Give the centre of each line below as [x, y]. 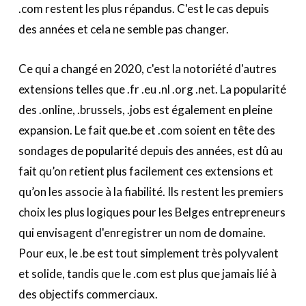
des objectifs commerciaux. [88, 294]
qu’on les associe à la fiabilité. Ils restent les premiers [151, 191]
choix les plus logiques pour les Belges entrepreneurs [152, 212]
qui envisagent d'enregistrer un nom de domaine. [142, 232]
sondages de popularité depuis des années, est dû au [150, 150]
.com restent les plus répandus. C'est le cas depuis [143, 9]
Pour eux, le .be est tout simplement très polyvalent [148, 253]
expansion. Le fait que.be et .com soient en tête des [147, 130]
